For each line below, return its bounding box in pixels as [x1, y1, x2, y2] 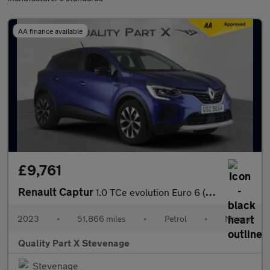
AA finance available [18, 27, 83, 35]
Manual [224, 213, 253, 224]
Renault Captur [18, 185, 96, 198]
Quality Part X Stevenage [18, 237, 130, 248]
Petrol [164, 213, 187, 224]
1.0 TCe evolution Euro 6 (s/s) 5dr [96, 186, 206, 198]
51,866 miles [77, 213, 127, 224]
